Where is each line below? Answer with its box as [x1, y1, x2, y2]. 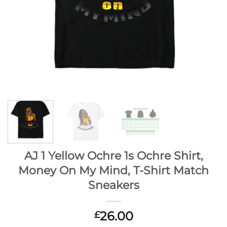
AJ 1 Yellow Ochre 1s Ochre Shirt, [24, 148, 203, 163]
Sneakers [88, 177, 139, 192]
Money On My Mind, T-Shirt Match [18, 163, 209, 177]
